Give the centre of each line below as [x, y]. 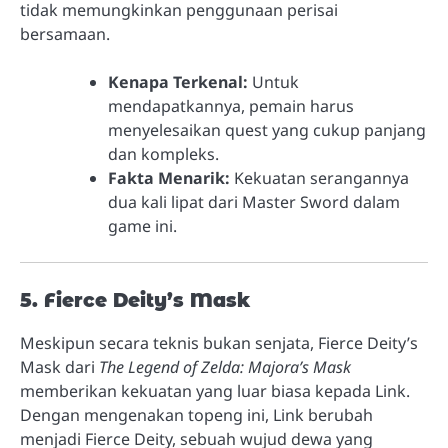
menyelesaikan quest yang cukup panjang [267, 130]
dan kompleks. [163, 154]
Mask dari [59, 367]
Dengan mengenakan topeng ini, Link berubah [196, 415]
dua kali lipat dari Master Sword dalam [254, 202]
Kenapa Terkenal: [178, 82]
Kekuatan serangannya [319, 178]
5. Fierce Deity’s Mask [135, 301]
